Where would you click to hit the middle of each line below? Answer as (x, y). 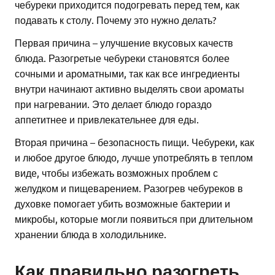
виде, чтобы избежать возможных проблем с (116, 172)
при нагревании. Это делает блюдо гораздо (113, 103)
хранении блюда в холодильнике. (91, 234)
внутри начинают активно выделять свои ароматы (130, 88)
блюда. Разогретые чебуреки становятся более (122, 57)
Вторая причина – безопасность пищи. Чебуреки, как (134, 141)
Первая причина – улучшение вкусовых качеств (124, 42)
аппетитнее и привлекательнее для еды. (107, 119)
